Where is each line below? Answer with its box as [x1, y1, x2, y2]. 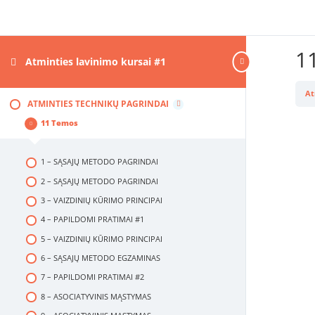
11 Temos [41, 118, 79, 129]
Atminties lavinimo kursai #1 [25, 54, 167, 68]
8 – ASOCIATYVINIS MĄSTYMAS [40, 291, 151, 302]
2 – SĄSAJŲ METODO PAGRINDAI [40, 176, 158, 186]
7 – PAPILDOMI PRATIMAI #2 [40, 272, 144, 283]
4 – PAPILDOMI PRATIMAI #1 [40, 214, 144, 225]
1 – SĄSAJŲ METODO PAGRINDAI [40, 157, 158, 167]
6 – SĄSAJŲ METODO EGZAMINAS [40, 252, 160, 263]
